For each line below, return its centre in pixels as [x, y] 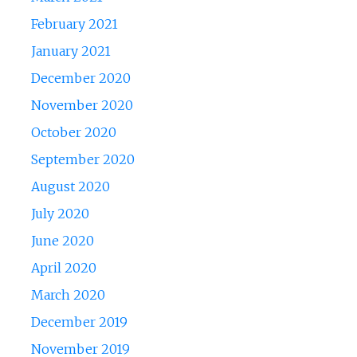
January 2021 [71, 51]
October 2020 [73, 133]
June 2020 [62, 241]
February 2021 [74, 24]
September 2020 [82, 160]
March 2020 [68, 295]
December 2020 [80, 78]
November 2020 [82, 106]
